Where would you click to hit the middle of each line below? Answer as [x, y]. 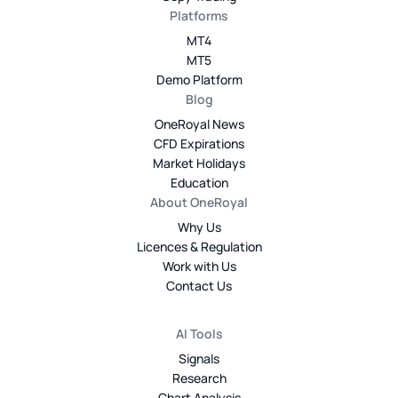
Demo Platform [199, 79]
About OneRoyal [199, 202]
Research [199, 378]
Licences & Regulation [199, 246]
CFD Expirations [199, 143]
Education [199, 182]
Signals [199, 358]
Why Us [199, 227]
